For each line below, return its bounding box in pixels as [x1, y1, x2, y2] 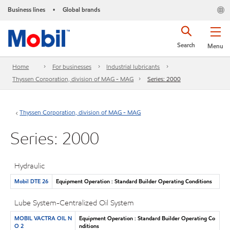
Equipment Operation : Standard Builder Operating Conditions [55, 177, 212, 185]
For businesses [52, 62, 91, 71]
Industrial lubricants [106, 62, 160, 71]
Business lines [8, 5, 45, 14]
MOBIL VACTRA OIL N [14, 214, 72, 222]
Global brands [63, 5, 100, 14]
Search [177, 41, 195, 49]
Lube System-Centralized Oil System [14, 198, 135, 208]
